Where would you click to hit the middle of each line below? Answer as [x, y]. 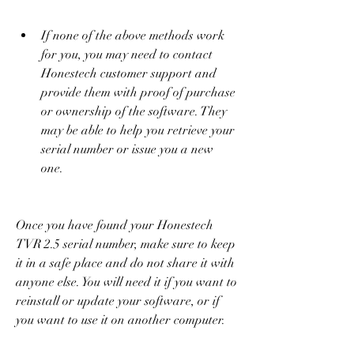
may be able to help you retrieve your [138, 130]
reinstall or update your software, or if [118, 301]
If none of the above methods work [133, 35]
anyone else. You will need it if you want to [126, 282]
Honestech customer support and [129, 73]
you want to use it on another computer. [121, 320]
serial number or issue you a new [127, 149]
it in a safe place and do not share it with [125, 263]
